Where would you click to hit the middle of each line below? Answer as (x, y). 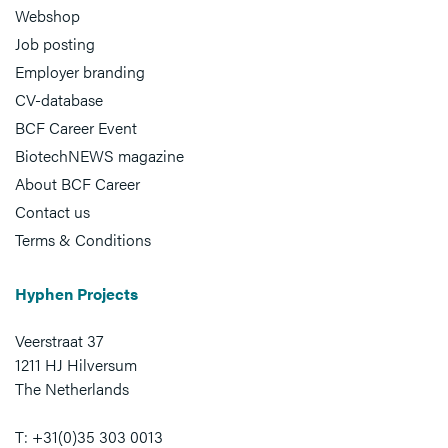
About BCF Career (77, 184)
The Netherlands (72, 389)
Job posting (55, 44)
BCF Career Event (76, 128)
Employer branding (80, 72)
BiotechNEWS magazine (99, 156)
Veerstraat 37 (59, 341)
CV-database (59, 100)
